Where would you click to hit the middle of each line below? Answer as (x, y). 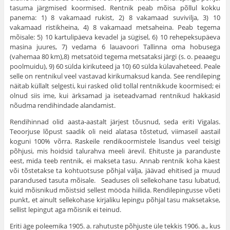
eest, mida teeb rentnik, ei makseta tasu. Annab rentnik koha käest (115, 161)
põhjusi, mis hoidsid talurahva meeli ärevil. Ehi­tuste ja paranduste (115, 151)
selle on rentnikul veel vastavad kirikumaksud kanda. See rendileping (115, 76)
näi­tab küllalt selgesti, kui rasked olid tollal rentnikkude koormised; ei (115, 86)
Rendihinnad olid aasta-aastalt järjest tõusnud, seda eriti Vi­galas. (115, 122)
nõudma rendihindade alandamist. (62, 106)
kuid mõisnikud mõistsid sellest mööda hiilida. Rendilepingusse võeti (115, 190)
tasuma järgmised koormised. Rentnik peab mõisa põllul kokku (115, 8)
